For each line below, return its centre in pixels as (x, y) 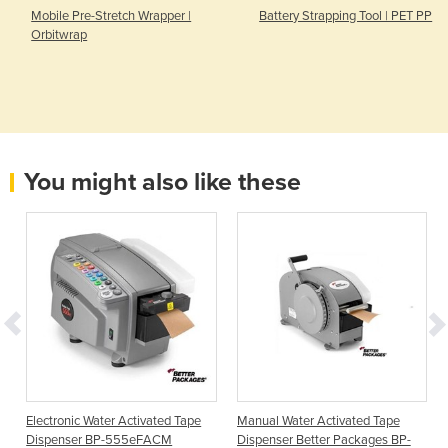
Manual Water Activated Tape (318, 421)
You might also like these (162, 181)
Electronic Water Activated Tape (114, 421)
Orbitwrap (59, 34)
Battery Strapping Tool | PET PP (346, 15)
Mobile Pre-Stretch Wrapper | (111, 15)
